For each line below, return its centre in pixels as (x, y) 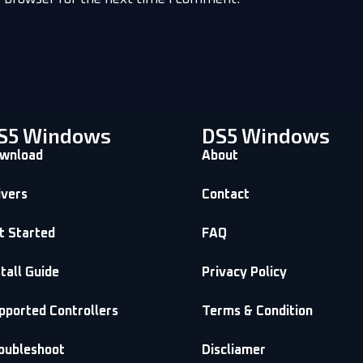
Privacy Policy (244, 272)
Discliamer (233, 350)
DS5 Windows (265, 135)
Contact (225, 194)
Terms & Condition (257, 311)
